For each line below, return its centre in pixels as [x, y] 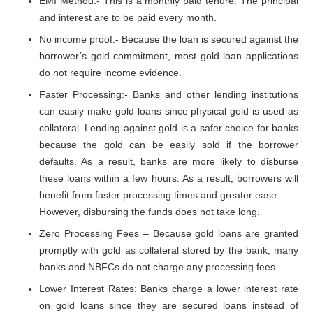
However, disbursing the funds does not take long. [150, 211]
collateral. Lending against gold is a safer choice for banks [169, 128]
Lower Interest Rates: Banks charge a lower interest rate [169, 288]
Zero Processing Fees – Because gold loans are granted [169, 233]
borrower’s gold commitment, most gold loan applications [169, 56]
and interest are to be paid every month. [128, 17]
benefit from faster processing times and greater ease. [159, 195]
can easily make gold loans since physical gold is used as [169, 111]
